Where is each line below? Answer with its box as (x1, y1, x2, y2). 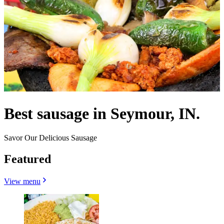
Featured (4, 152, 51, 166)
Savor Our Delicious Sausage (4, 133, 97, 142)
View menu (4, 177, 40, 186)
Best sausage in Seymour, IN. (4, 104, 200, 122)
